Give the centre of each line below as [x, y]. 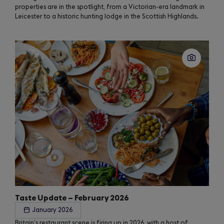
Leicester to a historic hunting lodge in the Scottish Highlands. [107, 16]
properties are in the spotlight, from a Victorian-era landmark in [110, 7]
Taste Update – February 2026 [72, 198]
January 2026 [52, 210]
